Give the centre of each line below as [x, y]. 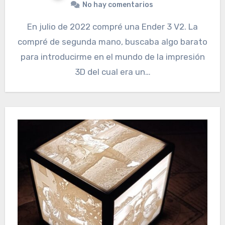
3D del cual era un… [113, 72]
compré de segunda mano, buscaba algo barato [113, 42]
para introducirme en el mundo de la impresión [113, 57]
